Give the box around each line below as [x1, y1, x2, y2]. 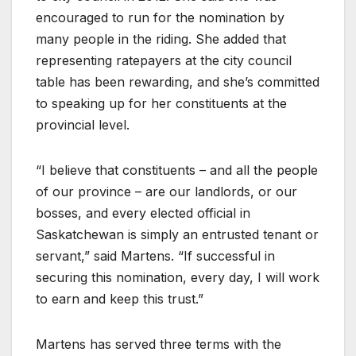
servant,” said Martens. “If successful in [36, 247, 275, 264]
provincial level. [36, 116, 130, 133]
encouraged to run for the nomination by [36, 9, 284, 25]
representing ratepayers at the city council [36, 52, 292, 68]
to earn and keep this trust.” [36, 290, 203, 307]
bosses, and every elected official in [36, 204, 250, 221]
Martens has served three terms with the [36, 335, 281, 352]
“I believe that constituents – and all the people [36, 161, 318, 178]
